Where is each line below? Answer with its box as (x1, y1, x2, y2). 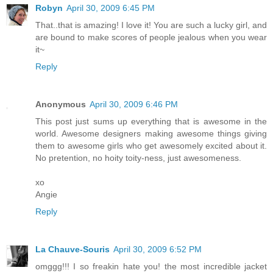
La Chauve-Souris (35, 244, 110, 255)
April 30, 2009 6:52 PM (113, 244, 202, 255)
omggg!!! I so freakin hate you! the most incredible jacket (35, 261, 267, 272)
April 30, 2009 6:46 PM (90, 99, 178, 110)
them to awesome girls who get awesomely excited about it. (35, 141, 267, 151)
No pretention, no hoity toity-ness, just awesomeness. (35, 153, 241, 163)
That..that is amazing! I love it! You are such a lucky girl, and (35, 20, 267, 30)
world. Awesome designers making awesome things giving (35, 129, 267, 139)
